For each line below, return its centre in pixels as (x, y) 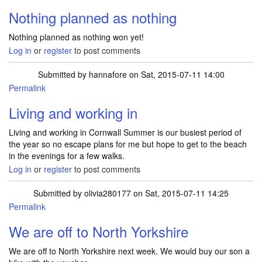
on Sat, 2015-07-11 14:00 (175, 74)
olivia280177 (108, 193)
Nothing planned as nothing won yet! (76, 37)
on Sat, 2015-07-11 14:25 (180, 193)
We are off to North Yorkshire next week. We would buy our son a (129, 251)
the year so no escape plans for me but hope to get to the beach (128, 144)
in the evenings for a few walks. (67, 156)
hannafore (108, 74)
